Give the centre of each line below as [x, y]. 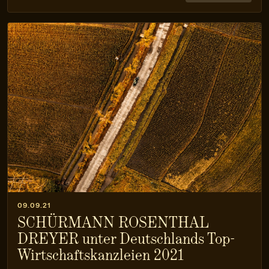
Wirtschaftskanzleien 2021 [101, 255]
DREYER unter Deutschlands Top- [126, 238]
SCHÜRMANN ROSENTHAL [113, 222]
